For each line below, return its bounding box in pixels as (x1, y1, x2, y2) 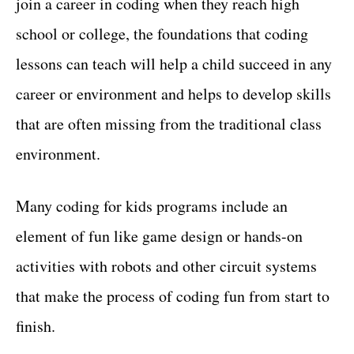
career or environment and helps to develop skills (16, 82, 331, 104)
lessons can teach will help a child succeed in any (16, 52, 332, 74)
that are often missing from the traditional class (16, 112, 322, 134)
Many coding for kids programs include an (16, 194, 288, 217)
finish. (16, 314, 55, 337)
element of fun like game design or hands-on (16, 224, 303, 247)
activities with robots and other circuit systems (16, 254, 317, 277)
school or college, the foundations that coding (16, 22, 308, 44)
